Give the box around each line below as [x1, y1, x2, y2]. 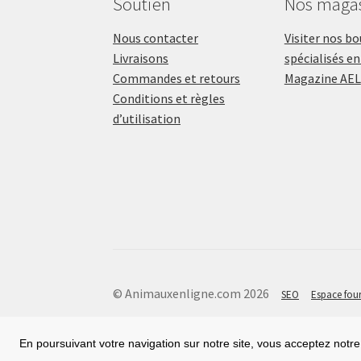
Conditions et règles [113, 90, 226, 107]
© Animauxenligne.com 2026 [113, 285, 270, 302]
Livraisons [113, 50, 169, 67]
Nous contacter [113, 30, 199, 47]
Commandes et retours [113, 70, 241, 87]
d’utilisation [113, 110, 181, 127]
